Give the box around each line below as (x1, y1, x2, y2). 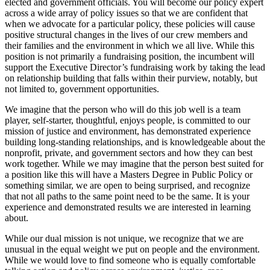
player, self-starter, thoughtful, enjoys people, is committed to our (5, 115, 250, 125)
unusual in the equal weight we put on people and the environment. (5, 244, 260, 254)
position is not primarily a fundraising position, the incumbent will (5, 51, 254, 61)
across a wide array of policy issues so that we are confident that (5, 8, 248, 18)
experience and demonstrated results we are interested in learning (5, 202, 251, 212)
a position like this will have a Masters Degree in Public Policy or (5, 169, 253, 180)
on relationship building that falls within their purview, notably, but (5, 73, 257, 83)
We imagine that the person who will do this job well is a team (5, 104, 240, 115)
